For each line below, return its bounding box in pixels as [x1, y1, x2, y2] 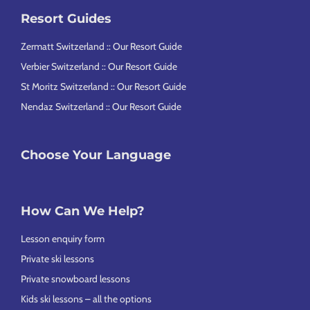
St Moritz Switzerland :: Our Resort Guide [21, 80, 186, 93]
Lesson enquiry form [21, 232, 104, 245]
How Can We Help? [21, 203, 145, 219]
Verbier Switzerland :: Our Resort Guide [21, 60, 177, 73]
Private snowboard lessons [21, 272, 130, 285]
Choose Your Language [21, 147, 171, 163]
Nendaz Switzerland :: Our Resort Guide [21, 100, 181, 113]
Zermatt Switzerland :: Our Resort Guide [21, 39, 182, 53]
